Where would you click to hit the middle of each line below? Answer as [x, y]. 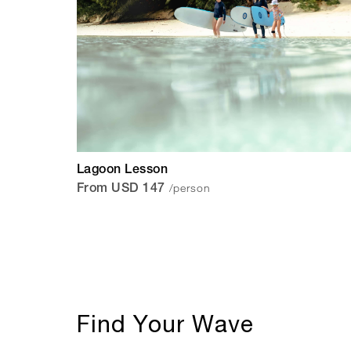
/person [190, 188]
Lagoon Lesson [123, 171]
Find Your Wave [165, 324]
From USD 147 [121, 190]
